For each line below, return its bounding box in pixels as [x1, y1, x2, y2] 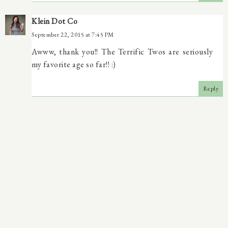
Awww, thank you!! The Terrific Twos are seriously [32, 46, 213, 57]
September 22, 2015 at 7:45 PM [32, 30, 114, 39]
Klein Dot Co [32, 15, 77, 26]
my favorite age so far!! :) [32, 59, 116, 70]
